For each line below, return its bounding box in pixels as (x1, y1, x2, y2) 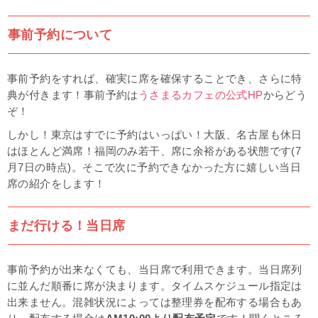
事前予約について (8, 27, 113, 42)
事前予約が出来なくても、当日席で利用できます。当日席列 (7, 263, 302, 275)
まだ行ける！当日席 (8, 218, 126, 233)
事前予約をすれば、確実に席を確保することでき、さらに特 (7, 72, 302, 84)
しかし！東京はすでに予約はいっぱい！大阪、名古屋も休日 (7, 128, 302, 141)
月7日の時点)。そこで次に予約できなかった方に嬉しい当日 (7, 161, 302, 173)
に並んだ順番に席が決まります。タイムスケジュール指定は (7, 280, 302, 292)
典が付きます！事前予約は (7, 89, 138, 101)
